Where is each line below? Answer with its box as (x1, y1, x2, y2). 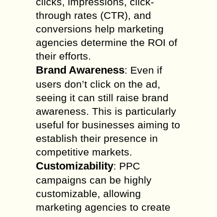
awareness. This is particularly (36, 106, 176, 117)
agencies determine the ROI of (36, 37, 177, 48)
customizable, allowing (36, 188, 141, 199)
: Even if (124, 64, 162, 76)
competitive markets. (36, 146, 132, 157)
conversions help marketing (36, 23, 164, 34)
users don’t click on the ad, (36, 78, 160, 90)
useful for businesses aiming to (36, 119, 180, 130)
